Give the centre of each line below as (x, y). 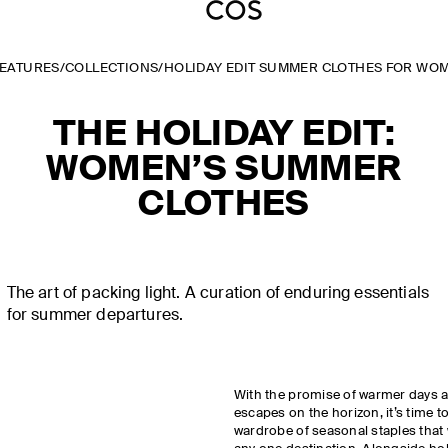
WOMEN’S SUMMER (224, 170)
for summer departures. (95, 316)
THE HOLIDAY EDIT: (223, 135)
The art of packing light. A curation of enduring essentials (218, 294)
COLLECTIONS (112, 68)
